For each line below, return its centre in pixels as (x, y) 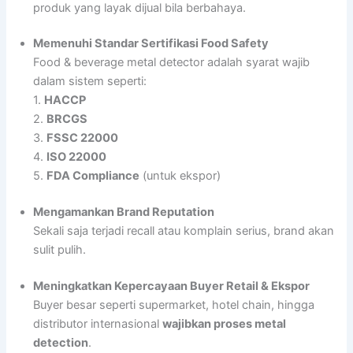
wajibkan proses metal (225, 324)
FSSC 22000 (83, 138)
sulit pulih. (60, 250)
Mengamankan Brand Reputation (124, 212)
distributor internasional (98, 324)
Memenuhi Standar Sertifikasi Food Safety (151, 44)
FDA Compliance (93, 176)
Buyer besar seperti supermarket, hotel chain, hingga (174, 305)
